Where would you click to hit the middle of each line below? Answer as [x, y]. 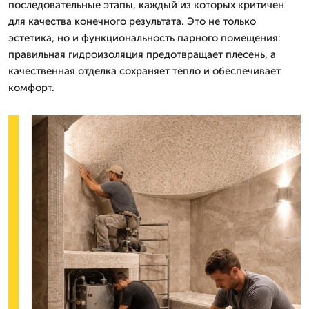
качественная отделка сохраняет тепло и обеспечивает [144, 71]
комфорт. [31, 88]
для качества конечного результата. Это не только [132, 21]
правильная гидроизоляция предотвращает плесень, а [142, 54]
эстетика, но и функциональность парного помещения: [144, 38]
